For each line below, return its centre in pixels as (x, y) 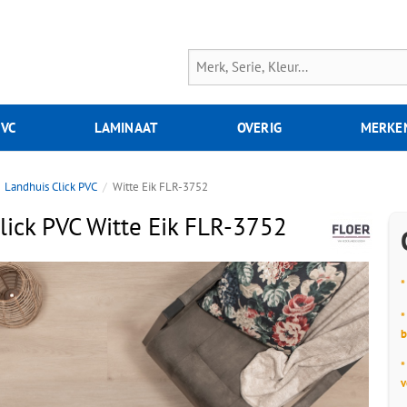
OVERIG (259, 128)
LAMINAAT (126, 128)
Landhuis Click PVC (51, 187)
